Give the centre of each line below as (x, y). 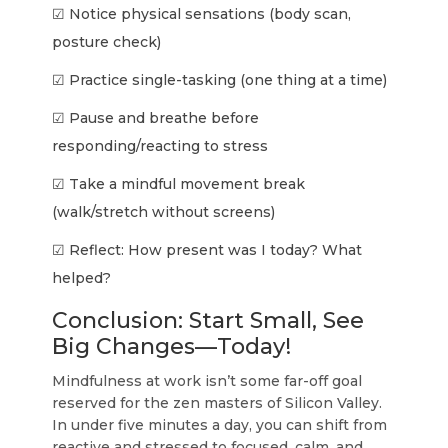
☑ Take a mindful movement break (179, 184)
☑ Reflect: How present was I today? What (207, 250)
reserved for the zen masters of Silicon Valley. (217, 403)
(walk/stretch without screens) (164, 212)
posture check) (107, 42)
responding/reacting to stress (160, 146)
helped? (82, 278)
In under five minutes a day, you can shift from (220, 425)
